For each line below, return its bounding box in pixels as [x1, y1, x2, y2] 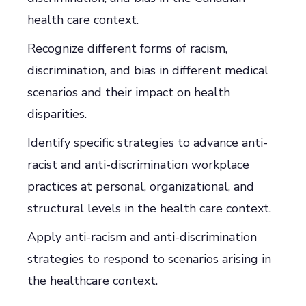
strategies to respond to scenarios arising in [27, 251, 271, 267]
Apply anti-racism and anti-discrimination [27, 229, 257, 245]
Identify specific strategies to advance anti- [27, 135, 268, 151]
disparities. [27, 106, 87, 122]
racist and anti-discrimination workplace [27, 156, 249, 173]
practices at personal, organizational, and [27, 178, 254, 195]
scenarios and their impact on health [27, 84, 230, 100]
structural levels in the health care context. [27, 200, 271, 217]
